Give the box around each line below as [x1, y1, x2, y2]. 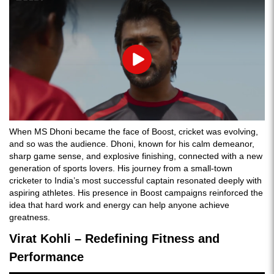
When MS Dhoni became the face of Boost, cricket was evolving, [9, 126, 258, 136]
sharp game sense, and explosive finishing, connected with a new [9, 150, 262, 161]
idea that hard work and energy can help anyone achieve [9, 199, 229, 210]
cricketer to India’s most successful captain [9, 175, 174, 185]
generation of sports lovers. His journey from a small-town [9, 163, 232, 173]
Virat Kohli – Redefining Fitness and [9, 231, 220, 245]
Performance [9, 250, 84, 264]
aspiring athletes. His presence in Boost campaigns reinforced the [9, 187, 263, 198]
